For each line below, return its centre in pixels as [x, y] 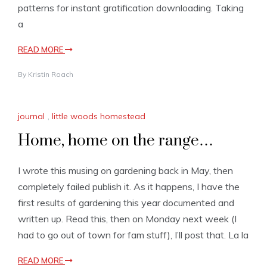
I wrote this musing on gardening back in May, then [125, 171]
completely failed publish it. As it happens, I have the [129, 187]
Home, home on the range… [116, 141]
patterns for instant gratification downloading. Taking [131, 7]
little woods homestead [99, 117]
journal [31, 117]
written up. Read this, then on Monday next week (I [127, 219]
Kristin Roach [51, 74]
